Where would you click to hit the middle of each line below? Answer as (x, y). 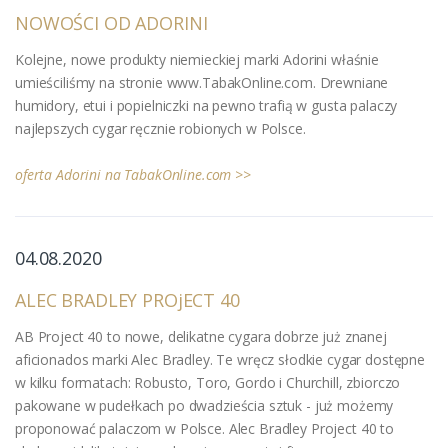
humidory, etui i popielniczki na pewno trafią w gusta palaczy (206, 105)
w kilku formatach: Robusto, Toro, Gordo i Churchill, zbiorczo (208, 382)
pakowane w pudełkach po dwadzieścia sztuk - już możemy (204, 405)
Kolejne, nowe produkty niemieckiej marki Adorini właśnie (197, 59)
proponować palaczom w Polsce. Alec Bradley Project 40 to (204, 428)
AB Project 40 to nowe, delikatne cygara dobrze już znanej (201, 336)
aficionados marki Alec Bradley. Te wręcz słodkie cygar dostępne (220, 359)
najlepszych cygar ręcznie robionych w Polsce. (160, 128)
